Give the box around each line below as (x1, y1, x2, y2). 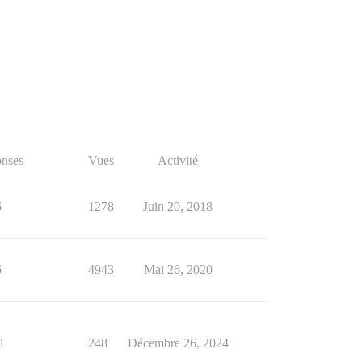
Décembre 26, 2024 (127, 336, 229, 350)
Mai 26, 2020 (143, 263, 213, 276)
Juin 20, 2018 (143, 200, 213, 213)
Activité (158, 154, 198, 167)
